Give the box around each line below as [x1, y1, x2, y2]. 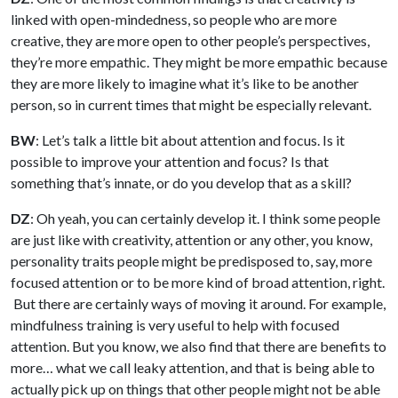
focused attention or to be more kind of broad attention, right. [11, 273, 385, 291]
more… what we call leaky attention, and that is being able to [11, 358, 375, 376]
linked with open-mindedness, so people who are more [11, 10, 337, 28]
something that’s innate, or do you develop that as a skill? [11, 173, 352, 191]
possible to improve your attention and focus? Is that [11, 152, 329, 170]
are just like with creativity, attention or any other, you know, [11, 230, 372, 248]
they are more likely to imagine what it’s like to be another [11, 74, 359, 92]
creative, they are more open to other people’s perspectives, [11, 31, 370, 49]
